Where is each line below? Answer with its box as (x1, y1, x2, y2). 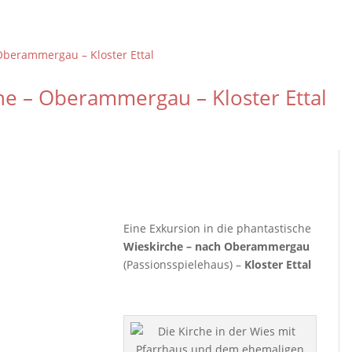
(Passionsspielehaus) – (123, 257, 245, 272)
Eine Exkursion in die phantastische (123, 221, 312, 236)
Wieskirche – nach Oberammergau (123, 239, 310, 254)
